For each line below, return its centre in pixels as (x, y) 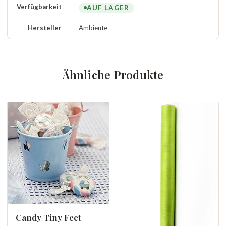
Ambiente (93, 28)
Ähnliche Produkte (113, 75)
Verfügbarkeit (39, 7)
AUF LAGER (108, 7)
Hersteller (45, 28)
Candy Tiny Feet (48, 217)
